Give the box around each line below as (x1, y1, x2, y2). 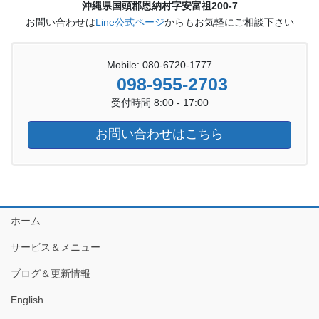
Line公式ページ (95, 16, 164, 28)
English (11, 293, 43, 305)
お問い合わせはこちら (92, 127, 227, 142)
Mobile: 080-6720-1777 (107, 59, 212, 71)
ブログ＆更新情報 (11, 267, 90, 279)
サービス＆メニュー (11, 241, 100, 253)
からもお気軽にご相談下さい (164, 16, 294, 28)
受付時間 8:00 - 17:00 (110, 97, 209, 109)
